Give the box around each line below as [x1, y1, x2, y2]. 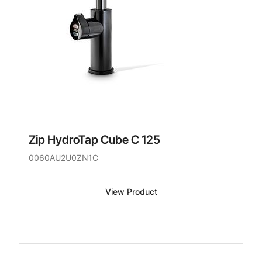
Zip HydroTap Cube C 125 [29, 133, 160, 147]
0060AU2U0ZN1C [29, 153, 98, 163]
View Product [105, 187, 157, 197]
